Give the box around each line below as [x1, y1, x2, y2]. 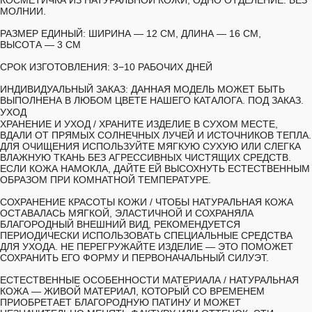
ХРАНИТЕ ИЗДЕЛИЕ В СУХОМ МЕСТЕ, [96, 118, 278, 130]
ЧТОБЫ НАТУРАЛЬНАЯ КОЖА [153, 196, 293, 208]
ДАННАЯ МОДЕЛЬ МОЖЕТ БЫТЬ [128, 84, 285, 95]
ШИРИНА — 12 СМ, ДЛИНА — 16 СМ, [86, 28, 261, 39]
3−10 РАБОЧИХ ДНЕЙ [110, 61, 212, 72]
